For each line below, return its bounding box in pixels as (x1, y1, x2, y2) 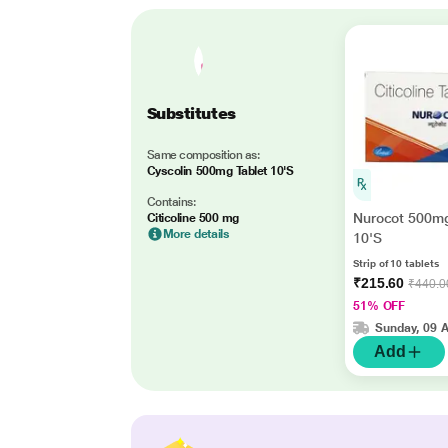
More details (162, 226, 230, 241)
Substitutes (146, 103, 236, 123)
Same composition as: (146, 147, 260, 162)
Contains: (146, 194, 196, 209)
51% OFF (352, 299, 406, 313)
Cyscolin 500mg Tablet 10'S (146, 163, 294, 178)
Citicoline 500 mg (146, 210, 239, 225)
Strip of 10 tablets (352, 258, 439, 269)
